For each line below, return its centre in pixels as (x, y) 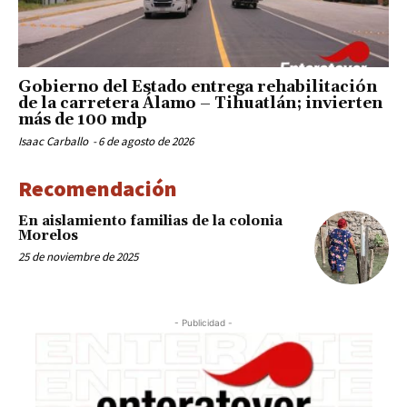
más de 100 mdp (83, 119)
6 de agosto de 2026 (146, 141)
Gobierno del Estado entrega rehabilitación (198, 87)
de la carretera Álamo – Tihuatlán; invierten (200, 103)
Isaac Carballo (53, 141)
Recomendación (98, 188)
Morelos (48, 235)
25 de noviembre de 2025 (78, 256)
